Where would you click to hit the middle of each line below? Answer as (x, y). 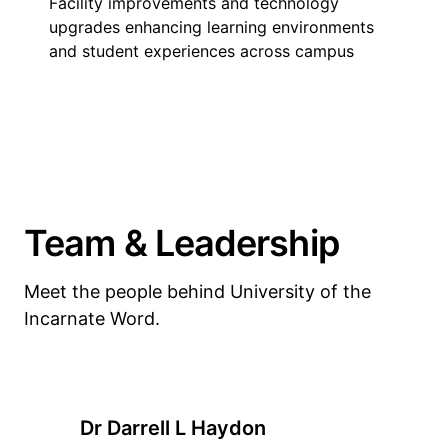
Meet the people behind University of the (197, 291)
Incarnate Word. (92, 318)
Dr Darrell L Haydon (173, 428)
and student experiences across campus (201, 51)
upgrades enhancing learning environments (211, 27)
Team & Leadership (181, 243)
